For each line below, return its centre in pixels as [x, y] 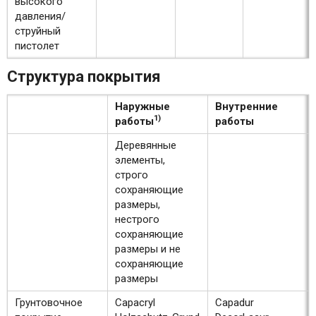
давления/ [40, 17]
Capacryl [135, 303]
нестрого [137, 220]
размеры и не [148, 249]
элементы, [140, 160]
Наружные [142, 107]
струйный [38, 31]
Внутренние [247, 107]
